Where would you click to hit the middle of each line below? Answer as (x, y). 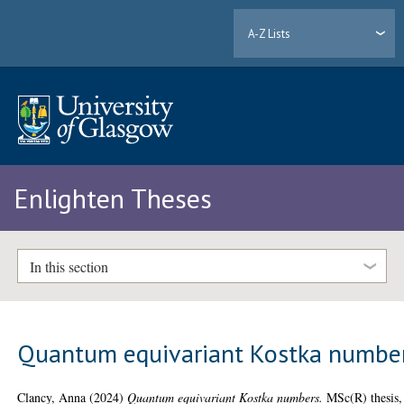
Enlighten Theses (113, 198)
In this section (69, 266)
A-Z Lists (270, 33)
